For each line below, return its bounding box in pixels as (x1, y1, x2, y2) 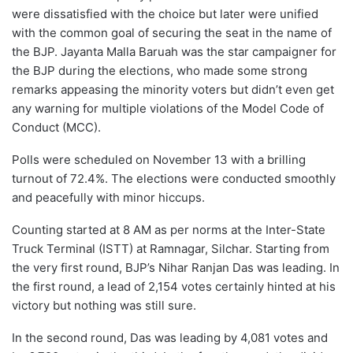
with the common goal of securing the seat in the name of (12, 24, 332, 40)
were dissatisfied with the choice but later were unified (12, 6, 318, 21)
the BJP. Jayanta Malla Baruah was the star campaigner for (12, 43, 336, 59)
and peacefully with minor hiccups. (12, 189, 205, 205)
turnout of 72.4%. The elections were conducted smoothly (12, 170, 336, 186)
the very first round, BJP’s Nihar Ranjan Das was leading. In (12, 259, 340, 275)
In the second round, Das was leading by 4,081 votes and (12, 329, 328, 345)
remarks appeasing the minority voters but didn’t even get (12, 81, 334, 97)
